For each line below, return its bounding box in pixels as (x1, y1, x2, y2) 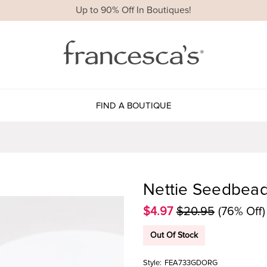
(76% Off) (218, 204, 265, 219)
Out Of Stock (150, 229, 198, 240)
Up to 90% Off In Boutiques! (76, 4, 191, 17)
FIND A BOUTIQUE (95, 100, 172, 111)
